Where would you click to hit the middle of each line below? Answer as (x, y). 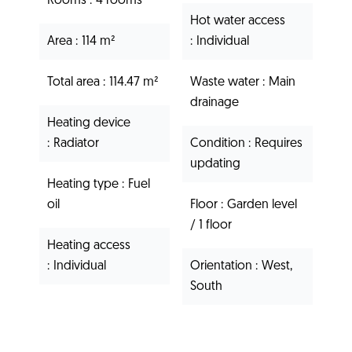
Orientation (223, 266)
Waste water (226, 82)
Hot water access (238, 21)
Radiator (76, 143)
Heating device (89, 123)
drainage (214, 103)
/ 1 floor (211, 225)
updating (215, 164)
